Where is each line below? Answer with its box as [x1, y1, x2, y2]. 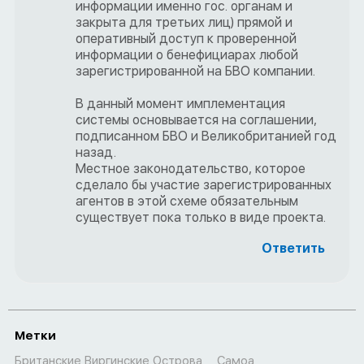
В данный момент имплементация [76, 96, 285, 112]
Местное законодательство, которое [76, 161, 305, 177]
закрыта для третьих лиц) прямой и [76, 15, 292, 31]
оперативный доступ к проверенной [76, 31, 297, 47]
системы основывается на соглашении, [76, 112, 317, 128]
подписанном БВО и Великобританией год [76, 128, 336, 145]
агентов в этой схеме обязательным [76, 193, 298, 210]
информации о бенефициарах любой [76, 47, 298, 63]
